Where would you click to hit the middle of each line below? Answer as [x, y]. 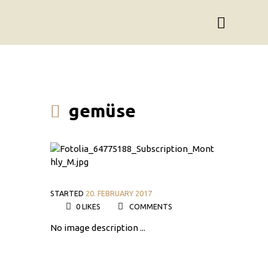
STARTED [68, 193]
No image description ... [98, 228]
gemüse [103, 110]
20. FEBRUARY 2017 [119, 193]
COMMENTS [150, 206]
